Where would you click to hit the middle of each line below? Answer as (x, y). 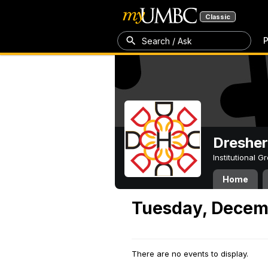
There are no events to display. (190, 254)
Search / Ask (167, 41)
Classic (218, 17)
